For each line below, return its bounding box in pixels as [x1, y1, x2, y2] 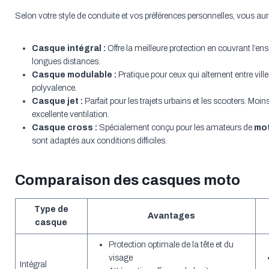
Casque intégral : [31, 44, 106, 53]
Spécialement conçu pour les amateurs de [97, 123, 254, 133]
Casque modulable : [31, 70, 116, 80]
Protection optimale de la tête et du [108, 240, 234, 250]
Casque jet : [31, 97, 83, 106]
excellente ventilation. [31, 110, 109, 119]
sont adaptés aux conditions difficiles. [31, 136, 167, 146]
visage [108, 253, 133, 263]
